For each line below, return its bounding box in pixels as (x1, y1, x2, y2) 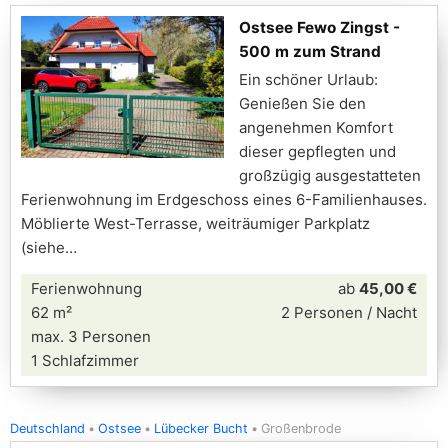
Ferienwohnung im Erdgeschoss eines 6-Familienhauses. (21, 190, 427, 209)
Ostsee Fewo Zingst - (239, 18, 400, 37)
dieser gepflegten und (239, 142, 396, 161)
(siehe (21, 238, 65, 257)
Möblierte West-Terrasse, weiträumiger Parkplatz (21, 214, 370, 233)
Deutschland (10, 421, 85, 436)
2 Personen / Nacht (281, 303, 417, 322)
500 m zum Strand (239, 42, 381, 61)
